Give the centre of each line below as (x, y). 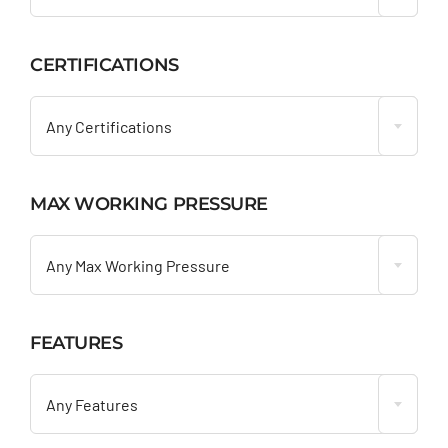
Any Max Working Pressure (137, 265)
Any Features (91, 404)
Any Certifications (108, 126)
